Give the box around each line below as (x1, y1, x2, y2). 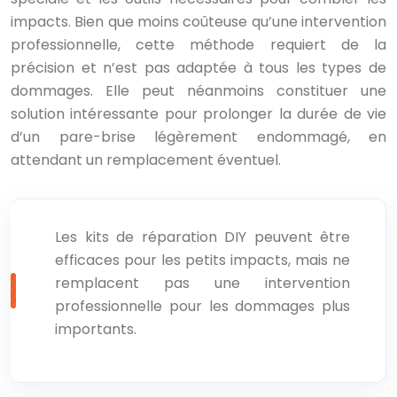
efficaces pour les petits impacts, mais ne (55, 250, 350, 270)
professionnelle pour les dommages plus (55, 296, 350, 316)
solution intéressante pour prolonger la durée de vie (11, 104, 386, 124)
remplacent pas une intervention (55, 273, 350, 293)
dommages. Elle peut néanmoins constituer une (11, 81, 386, 101)
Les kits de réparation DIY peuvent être (55, 227, 350, 247)
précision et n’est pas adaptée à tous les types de (11, 58, 386, 78)
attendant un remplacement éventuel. (11, 150, 281, 170)
